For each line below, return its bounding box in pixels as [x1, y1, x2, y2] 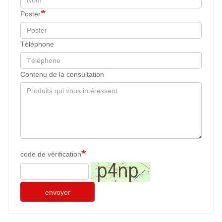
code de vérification [20, 150, 81, 159]
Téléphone [20, 40, 54, 49]
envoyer [45, 188, 70, 197]
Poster [20, 10, 41, 18]
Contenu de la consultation [20, 70, 104, 79]
